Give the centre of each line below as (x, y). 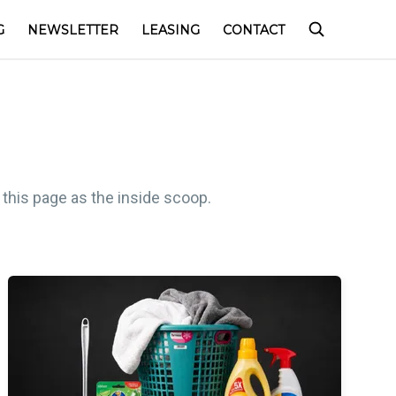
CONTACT (254, 30)
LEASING (171, 30)
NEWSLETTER (73, 30)
